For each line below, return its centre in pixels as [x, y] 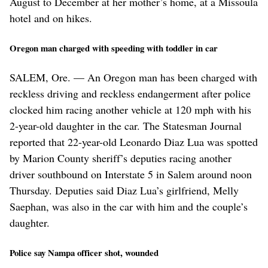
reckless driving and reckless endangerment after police [130, 93]
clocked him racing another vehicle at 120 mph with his [130, 109]
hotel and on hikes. [51, 18]
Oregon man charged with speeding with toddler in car [114, 48]
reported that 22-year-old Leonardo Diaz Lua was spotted [134, 141]
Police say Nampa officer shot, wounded [84, 252]
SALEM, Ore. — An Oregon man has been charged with [133, 77]
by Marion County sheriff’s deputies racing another [121, 158]
